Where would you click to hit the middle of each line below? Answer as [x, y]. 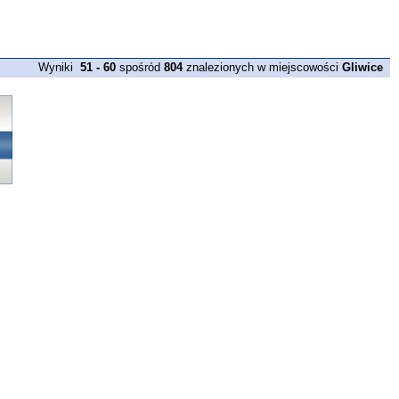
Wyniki [56, 67]
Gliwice [362, 67]
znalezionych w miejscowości [262, 67]
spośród [140, 67]
